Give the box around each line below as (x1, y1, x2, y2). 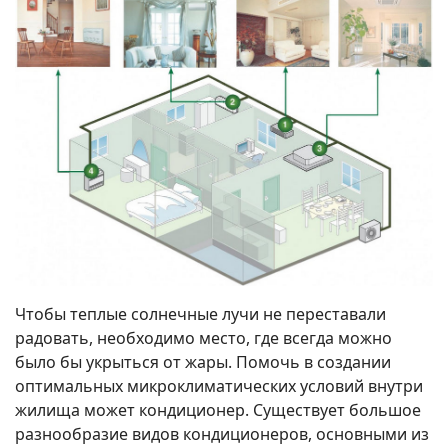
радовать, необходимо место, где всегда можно (15, 327, 392, 349)
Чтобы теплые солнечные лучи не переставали (15, 303, 386, 325)
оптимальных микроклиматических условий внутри (15, 375, 423, 397)
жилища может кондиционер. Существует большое (15, 399, 421, 421)
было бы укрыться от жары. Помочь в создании (15, 351, 391, 373)
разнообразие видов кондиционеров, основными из (15, 423, 429, 445)
